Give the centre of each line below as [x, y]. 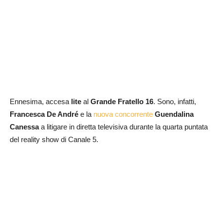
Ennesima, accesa [40, 102]
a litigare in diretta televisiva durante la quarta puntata [123, 127]
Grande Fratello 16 [122, 102]
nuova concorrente [123, 114]
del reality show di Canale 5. [54, 140]
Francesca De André [44, 114]
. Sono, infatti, [175, 102]
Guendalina [174, 114]
